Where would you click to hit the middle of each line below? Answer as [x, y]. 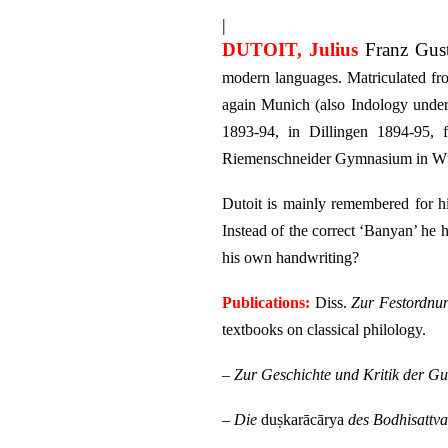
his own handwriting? [290, 257]
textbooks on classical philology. [324, 329]
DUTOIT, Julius [290, 49]
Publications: [266, 302]
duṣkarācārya [302, 419]
